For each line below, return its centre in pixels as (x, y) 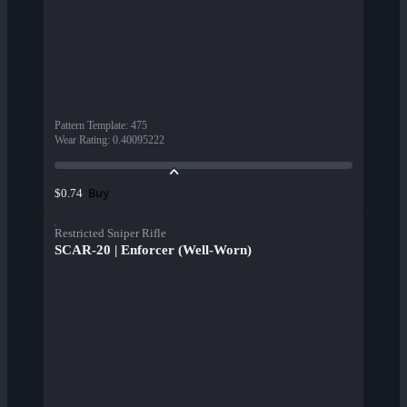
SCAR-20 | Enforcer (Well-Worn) (153, 250)
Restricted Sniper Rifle (110, 233)
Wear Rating (81, 140)
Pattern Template (90, 126)
